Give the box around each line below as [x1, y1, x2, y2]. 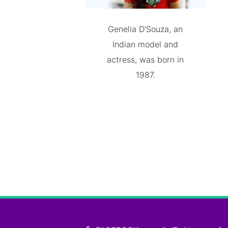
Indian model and [112, 39, 179, 50]
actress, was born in [107, 54, 184, 65]
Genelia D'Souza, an [108, 24, 183, 35]
